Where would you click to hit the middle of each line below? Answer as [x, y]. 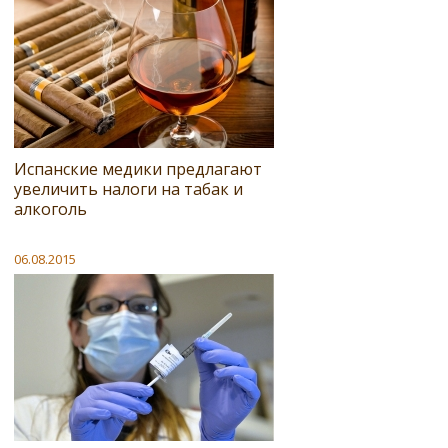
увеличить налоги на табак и [128, 189]
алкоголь [50, 209]
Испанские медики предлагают [138, 169]
